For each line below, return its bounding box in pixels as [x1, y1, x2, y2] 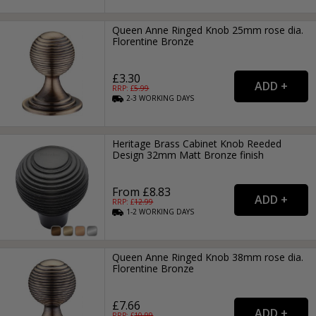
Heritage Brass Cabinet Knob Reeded [112, 137, 282, 151]
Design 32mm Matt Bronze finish [112, 148, 265, 162]
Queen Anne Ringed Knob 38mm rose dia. [112, 250, 304, 265]
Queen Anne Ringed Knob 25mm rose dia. [112, 23, 304, 37]
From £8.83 [112, 184, 171, 200]
